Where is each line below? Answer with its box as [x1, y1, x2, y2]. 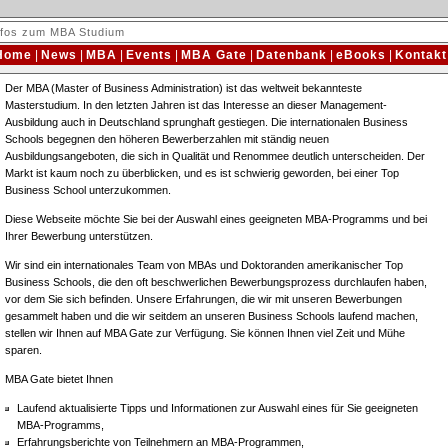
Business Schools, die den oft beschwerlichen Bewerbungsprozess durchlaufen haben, [4, 276, 427, 288]
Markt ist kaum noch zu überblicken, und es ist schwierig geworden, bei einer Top [4, 167, 399, 179]
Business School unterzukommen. [4, 184, 171, 196]
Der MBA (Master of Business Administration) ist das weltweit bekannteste [4, 82, 362, 94]
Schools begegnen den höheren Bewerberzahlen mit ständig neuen [4, 133, 329, 145]
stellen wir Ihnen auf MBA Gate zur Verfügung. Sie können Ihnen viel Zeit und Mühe [4, 327, 405, 339]
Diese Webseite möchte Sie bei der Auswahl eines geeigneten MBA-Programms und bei [4, 213, 427, 225]
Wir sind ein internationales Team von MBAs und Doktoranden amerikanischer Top [4, 259, 403, 271]
